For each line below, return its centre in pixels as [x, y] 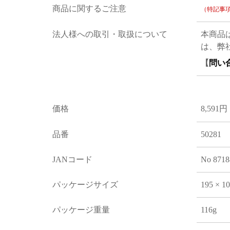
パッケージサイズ [85, 184]
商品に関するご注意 [89, 8]
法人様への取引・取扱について [110, 34]
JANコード [72, 159]
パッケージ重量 [81, 209]
